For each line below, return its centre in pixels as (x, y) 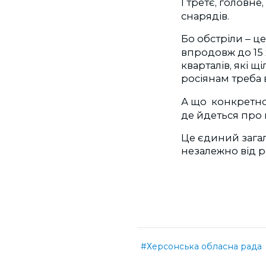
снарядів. (205, 16)
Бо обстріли (213, 39)
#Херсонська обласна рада (201, 247)
